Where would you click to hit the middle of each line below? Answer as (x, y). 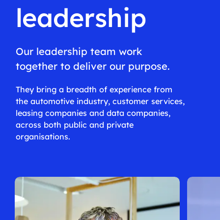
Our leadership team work (79, 51)
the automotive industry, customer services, (100, 101)
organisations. (43, 136)
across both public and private (74, 124)
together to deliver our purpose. (93, 66)
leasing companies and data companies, (93, 113)
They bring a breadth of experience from (94, 89)
